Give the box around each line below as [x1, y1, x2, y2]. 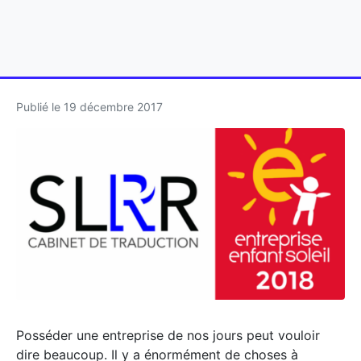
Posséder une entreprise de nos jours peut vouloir [16, 327, 320, 344]
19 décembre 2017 [64, 100, 163, 114]
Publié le [16, 100, 64, 114]
